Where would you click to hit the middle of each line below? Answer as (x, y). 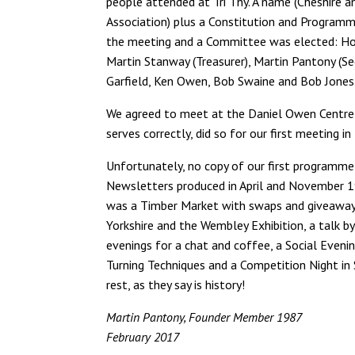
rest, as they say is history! (176, 284)
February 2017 (143, 336)
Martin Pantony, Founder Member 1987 (204, 317)
